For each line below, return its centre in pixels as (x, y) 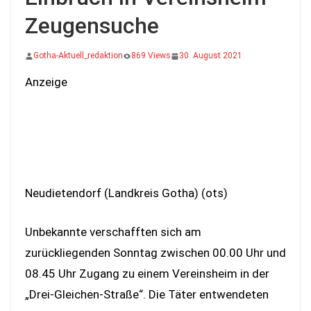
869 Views (151, 56)
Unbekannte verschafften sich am (113, 232)
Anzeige (46, 82)
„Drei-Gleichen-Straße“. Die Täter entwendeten (147, 294)
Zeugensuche (92, 26)
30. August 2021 (211, 56)
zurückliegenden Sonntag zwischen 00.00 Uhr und (155, 252)
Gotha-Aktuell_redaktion (78, 56)
